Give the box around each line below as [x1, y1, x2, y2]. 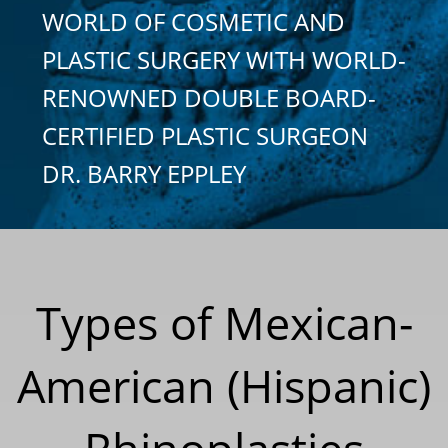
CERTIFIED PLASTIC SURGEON [42, 118, 368, 152]
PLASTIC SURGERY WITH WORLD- [42, 42, 406, 76]
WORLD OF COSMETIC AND [42, 4, 345, 38]
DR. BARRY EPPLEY [42, 156, 246, 190]
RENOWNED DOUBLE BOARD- [42, 80, 376, 114]
